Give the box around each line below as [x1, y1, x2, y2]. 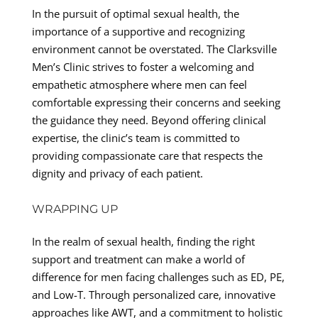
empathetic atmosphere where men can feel [31, 77, 247, 92]
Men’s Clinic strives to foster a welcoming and [31, 59, 254, 74]
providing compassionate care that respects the [31, 148, 263, 163]
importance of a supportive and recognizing [31, 23, 245, 38]
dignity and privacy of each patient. [31, 165, 203, 180]
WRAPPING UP [31, 202, 118, 216]
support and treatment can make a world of [31, 251, 245, 266]
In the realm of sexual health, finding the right [31, 234, 255, 248]
